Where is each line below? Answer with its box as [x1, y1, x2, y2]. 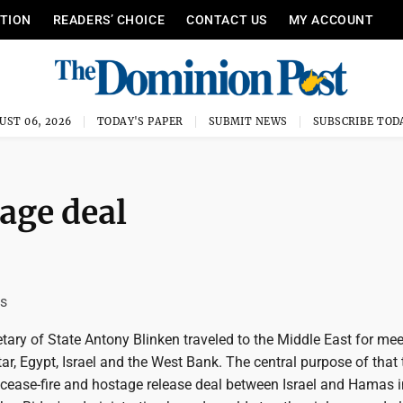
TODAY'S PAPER [96, 115, 184, 128]
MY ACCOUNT [288, 13, 374, 27]
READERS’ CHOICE [52, 13, 166, 27]
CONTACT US [186, 13, 267, 27]
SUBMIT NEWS [208, 115, 288, 128]
